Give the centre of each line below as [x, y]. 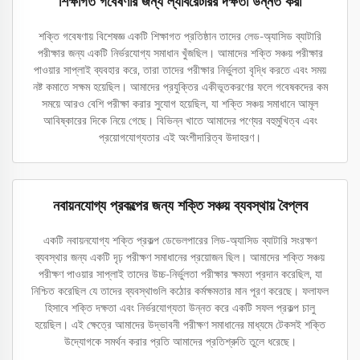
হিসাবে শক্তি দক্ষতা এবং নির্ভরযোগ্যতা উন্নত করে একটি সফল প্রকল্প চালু [180, 308]
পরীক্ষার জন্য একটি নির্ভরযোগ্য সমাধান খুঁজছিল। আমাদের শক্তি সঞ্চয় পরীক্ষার [180, 53]
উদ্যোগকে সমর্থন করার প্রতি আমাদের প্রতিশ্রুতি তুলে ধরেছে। [180, 342]
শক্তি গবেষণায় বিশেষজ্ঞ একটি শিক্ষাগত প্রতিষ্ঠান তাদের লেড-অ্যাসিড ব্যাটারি [180, 37]
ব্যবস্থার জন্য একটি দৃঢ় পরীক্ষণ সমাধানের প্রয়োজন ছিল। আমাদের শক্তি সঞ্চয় [180, 258]
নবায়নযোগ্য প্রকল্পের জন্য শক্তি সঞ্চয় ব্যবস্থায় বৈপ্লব [180, 206]
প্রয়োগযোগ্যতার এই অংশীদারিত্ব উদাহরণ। [180, 138]
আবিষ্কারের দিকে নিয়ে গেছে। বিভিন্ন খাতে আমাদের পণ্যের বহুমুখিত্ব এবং [180, 121]
